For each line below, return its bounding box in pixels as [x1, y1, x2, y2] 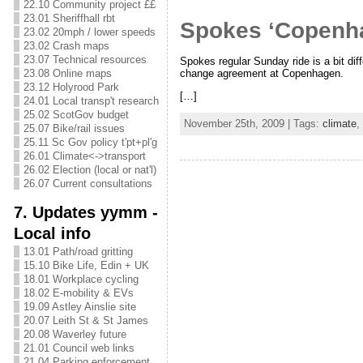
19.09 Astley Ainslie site [23, 301, 136, 313]
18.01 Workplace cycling [23, 273, 139, 285]
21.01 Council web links [23, 342, 135, 354]
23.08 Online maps [23, 67, 112, 79]
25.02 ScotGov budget [23, 109, 129, 121]
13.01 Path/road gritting [23, 246, 133, 258]
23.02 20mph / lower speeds [23, 26, 156, 38]
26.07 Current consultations [23, 177, 152, 190]
